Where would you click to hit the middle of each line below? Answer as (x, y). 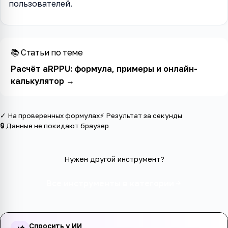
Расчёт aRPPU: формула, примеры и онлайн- (104, 69)
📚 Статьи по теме (47, 53)
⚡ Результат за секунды (141, 115)
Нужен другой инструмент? (114, 159)
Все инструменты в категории (110, 183)
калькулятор (37, 81)
